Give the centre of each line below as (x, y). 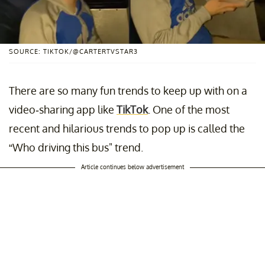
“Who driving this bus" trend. (76, 147)
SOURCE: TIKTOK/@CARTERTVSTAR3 (73, 51)
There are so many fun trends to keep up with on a (128, 90)
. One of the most (189, 109)
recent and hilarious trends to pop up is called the (127, 128)
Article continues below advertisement (132, 167)
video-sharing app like (63, 109)
